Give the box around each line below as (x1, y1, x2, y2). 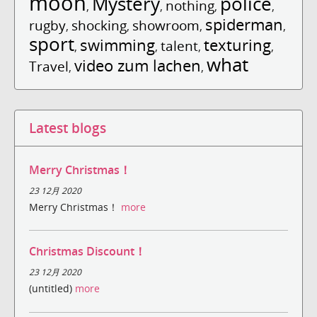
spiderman (205, 13, 283, 35)
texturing (204, 33, 271, 56)
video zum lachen (74, 54, 201, 76)
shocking (71, 15, 127, 35)
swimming (80, 33, 155, 56)
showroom (132, 15, 200, 35)
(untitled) (29, 282, 75, 296)
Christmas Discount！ (29, 243, 146, 260)
